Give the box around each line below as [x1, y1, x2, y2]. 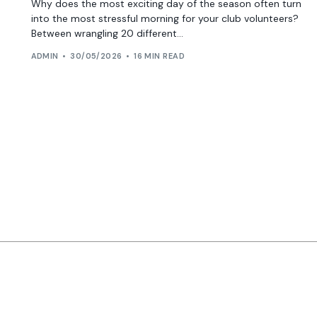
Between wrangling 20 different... [30, 26, 183, 40]
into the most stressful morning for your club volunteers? [30, 11, 299, 25]
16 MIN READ [134, 51, 185, 62]
